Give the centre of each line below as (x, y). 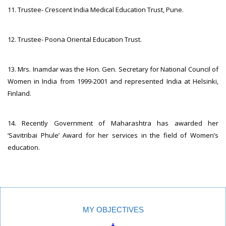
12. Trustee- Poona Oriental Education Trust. (75, 39)
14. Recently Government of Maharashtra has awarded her (113, 123)
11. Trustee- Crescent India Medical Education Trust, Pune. (96, 9)
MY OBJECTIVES (113, 209)
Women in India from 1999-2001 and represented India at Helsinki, (113, 81)
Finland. (19, 93)
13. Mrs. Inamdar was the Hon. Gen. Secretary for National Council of (113, 69)
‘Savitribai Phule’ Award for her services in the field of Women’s (113, 135)
